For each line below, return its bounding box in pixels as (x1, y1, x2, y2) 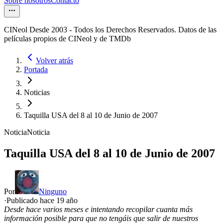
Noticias (24, 88, 50, 97)
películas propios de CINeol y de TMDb (4, 34, 131, 43)
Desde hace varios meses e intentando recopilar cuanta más (4, 205, 193, 214)
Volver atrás (36, 56, 73, 65)
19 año (56, 196, 78, 205)
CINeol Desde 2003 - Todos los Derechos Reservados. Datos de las (4, 25, 217, 34)
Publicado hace (6, 196, 56, 205)
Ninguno (39, 187, 67, 196)
